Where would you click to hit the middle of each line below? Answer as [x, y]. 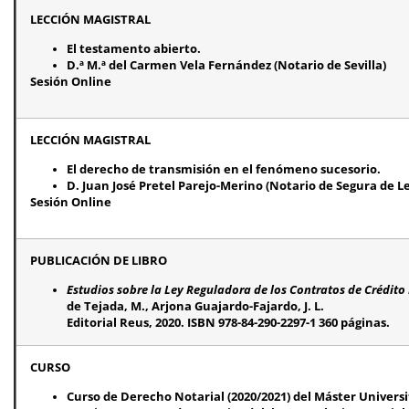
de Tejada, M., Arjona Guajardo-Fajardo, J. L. [195, 306]
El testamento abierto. [134, 48]
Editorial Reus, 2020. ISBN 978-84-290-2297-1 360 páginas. [228, 322]
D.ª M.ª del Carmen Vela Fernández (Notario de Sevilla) [226, 65]
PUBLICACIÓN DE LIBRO [99, 260]
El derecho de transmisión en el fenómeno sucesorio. [224, 169]
